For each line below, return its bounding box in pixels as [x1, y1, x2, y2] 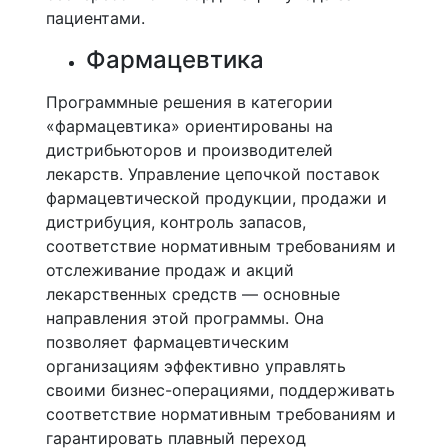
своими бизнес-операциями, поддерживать [46, 380, 395, 400]
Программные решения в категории [46, 92, 333, 112]
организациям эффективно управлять [46, 356, 346, 376]
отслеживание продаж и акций [46, 260, 294, 280]
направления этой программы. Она [46, 308, 324, 328]
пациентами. [46, 8, 145, 28]
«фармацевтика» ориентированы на [46, 116, 333, 136]
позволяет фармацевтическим [46, 332, 289, 352]
